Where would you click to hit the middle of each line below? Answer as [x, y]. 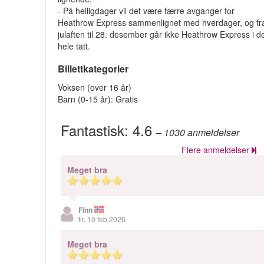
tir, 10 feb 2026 [102, 219]
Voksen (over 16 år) [95, 87]
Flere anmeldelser [215, 150]
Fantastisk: [97, 130]
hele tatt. [77, 46]
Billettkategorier [93, 69]
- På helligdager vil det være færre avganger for [146, 11]
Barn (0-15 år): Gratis [98, 99]
